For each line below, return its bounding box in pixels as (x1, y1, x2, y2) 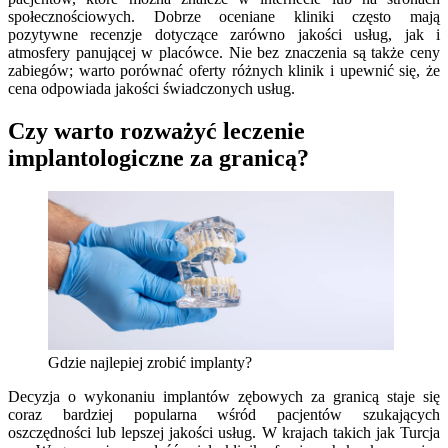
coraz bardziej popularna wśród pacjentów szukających (8, 405, 440, 423)
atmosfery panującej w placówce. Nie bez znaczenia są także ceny (8, 43, 440, 61)
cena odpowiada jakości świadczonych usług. (8, 79, 295, 97)
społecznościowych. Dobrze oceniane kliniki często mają (8, 7, 440, 25)
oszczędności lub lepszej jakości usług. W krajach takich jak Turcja (8, 423, 440, 441)
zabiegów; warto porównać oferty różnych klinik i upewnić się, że (8, 61, 440, 79)
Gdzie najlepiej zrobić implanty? (48, 353, 252, 371)
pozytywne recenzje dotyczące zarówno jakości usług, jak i (8, 25, 440, 43)
